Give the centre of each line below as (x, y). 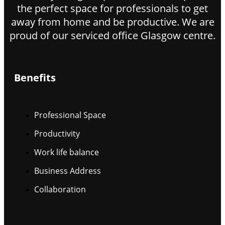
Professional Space (70, 115)
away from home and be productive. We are (113, 22)
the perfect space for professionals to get (113, 8)
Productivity (57, 133)
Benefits (35, 77)
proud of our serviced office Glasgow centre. (113, 35)
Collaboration (60, 189)
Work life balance (67, 152)
